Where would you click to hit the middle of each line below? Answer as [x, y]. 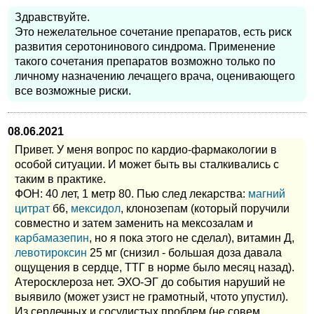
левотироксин [51, 252]
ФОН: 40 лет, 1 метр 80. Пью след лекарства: [131, 193]
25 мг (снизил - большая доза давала [184, 252]
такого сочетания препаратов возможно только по [145, 61]
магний [267, 193]
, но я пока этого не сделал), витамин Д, [192, 238]
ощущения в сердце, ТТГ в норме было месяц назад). [155, 267]
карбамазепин [52, 238]
